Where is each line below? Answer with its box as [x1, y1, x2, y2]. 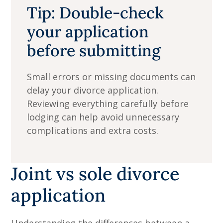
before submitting [27, 40, 161, 61]
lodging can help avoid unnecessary [27, 111, 180, 123]
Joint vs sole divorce [11, 162, 180, 186]
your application [27, 21, 149, 42]
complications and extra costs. [27, 124, 159, 137]
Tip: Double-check [27, 2, 164, 23]
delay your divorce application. [27, 84, 159, 97]
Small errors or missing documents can [27, 71, 196, 83]
